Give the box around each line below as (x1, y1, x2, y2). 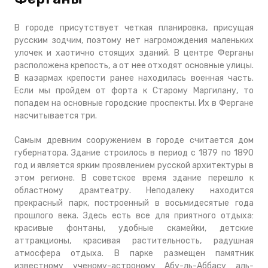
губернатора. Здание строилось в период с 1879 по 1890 (14, 148, 254, 158)
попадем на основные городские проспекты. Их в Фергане (14, 98, 254, 108)
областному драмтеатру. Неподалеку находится (14, 185, 254, 196)
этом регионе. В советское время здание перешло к (14, 173, 254, 183)
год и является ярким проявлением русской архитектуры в (14, 160, 254, 170)
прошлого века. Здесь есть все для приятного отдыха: (14, 211, 254, 221)
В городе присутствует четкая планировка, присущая (14, 23, 254, 33)
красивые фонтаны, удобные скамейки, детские (14, 223, 254, 233)
